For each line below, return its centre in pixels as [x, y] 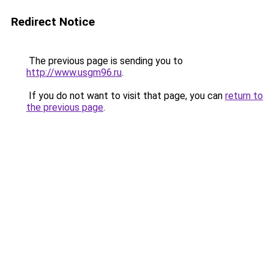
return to [244, 96]
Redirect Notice [53, 22]
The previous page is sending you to [105, 61]
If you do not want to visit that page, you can [126, 96]
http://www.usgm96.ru [74, 72]
